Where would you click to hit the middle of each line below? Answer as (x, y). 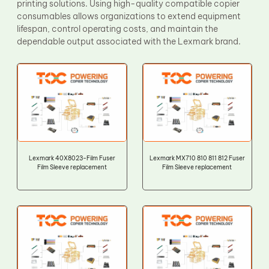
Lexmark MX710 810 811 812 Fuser (197, 158)
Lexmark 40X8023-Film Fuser (72, 158)
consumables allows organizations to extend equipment (128, 17)
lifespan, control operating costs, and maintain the (117, 29)
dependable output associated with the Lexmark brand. (128, 42)
